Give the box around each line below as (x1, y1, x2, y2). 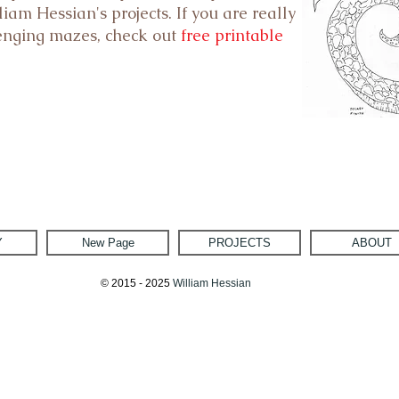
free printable (181, 25, 283, 45)
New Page (81, 236, 134, 249)
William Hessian (173, 277, 251, 289)
